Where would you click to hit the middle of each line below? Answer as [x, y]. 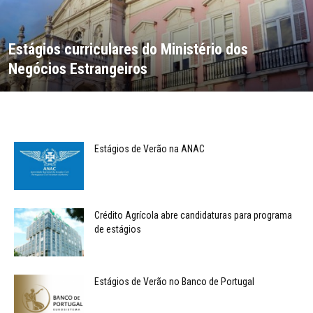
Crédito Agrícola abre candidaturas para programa [193, 215]
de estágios [118, 229]
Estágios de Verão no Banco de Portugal [174, 282]
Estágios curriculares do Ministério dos [128, 49]
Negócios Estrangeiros [78, 69]
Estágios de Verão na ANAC [150, 149]
